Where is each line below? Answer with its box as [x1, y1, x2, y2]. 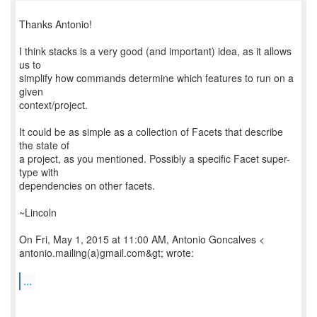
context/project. [19, 98, 88, 112]
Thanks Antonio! [19, 17, 92, 31]
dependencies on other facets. [19, 178, 155, 192]
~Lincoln [19, 205, 57, 219]
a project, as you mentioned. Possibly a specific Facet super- [19, 151, 290, 166]
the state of [19, 138, 69, 152]
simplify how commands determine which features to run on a [19, 71, 294, 85]
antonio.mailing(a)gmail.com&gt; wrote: [19, 246, 194, 260]
